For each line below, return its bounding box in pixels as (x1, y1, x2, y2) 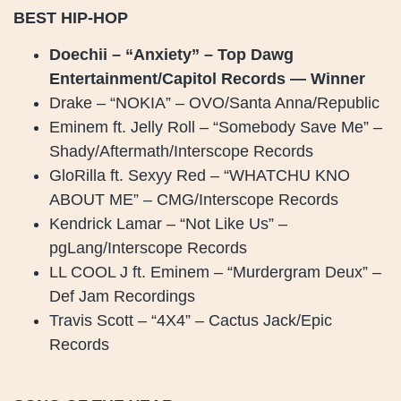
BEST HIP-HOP (13, 8, 128, 27)
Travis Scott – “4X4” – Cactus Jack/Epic (49, 311, 332, 329)
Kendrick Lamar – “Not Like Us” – (49, 214, 287, 233)
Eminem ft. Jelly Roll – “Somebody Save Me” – (49, 117, 382, 136)
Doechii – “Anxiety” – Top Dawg (49, 45, 294, 64)
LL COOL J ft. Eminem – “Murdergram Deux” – (49, 262, 381, 281)
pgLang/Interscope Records (49, 238, 247, 257)
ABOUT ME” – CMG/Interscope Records (49, 190, 338, 209)
